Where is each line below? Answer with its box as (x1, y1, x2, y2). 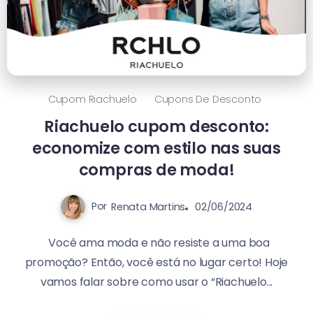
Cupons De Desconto (154, 92, 262, 106)
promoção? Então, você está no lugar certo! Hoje (24, 254, 289, 270)
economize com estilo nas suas (31, 136, 282, 159)
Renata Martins (111, 199, 186, 214)
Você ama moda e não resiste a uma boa (43, 234, 270, 251)
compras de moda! (78, 158, 235, 181)
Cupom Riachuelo (48, 92, 137, 106)
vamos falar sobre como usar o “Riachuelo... (40, 273, 273, 290)
